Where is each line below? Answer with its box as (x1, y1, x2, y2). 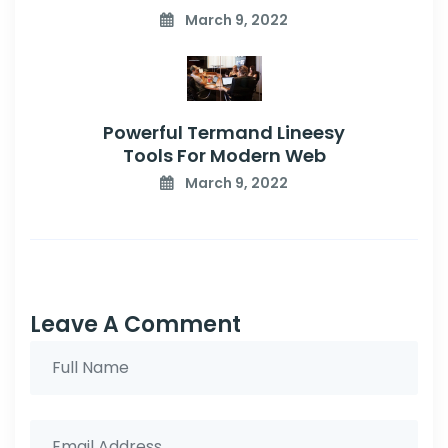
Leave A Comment (30, 308, 241, 340)
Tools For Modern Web (122, 142, 326, 168)
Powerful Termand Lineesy (103, 119, 345, 145)
